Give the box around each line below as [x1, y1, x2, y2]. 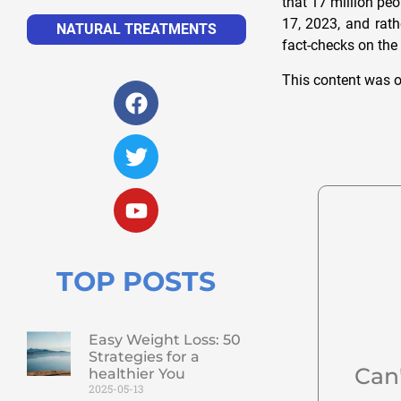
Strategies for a [88, 348, 200, 366]
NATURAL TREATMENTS [55, 21, 217, 38]
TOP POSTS [56, 265, 217, 299]
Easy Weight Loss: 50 [88, 331, 241, 349]
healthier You [88, 365, 185, 383]
